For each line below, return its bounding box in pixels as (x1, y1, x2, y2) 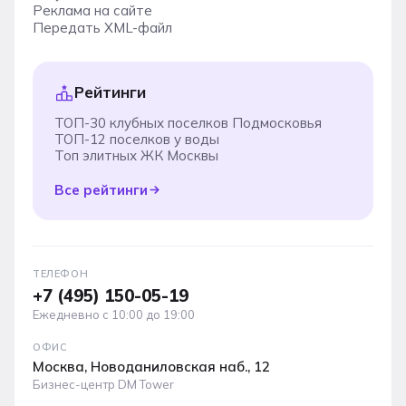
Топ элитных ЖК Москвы (54, 146, 218, 164)
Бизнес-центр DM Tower (33, 376, 174, 391)
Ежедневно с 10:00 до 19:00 (33, 306, 195, 322)
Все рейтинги (54, 180, 148, 198)
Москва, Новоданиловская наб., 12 (33, 357, 270, 375)
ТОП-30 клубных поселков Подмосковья (54, 113, 322, 131)
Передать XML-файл (33, 18, 172, 36)
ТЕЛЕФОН (33, 266, 89, 280)
